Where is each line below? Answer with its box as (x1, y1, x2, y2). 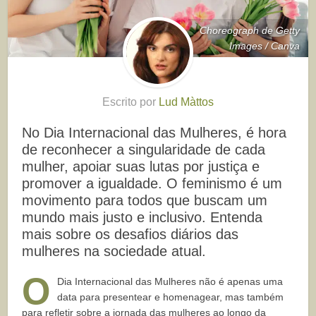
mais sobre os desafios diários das (22, 226, 239, 243)
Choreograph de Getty (199, 25, 300, 37)
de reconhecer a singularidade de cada (22, 142, 266, 158)
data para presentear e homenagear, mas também (57, 291, 284, 303)
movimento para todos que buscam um (22, 193, 268, 209)
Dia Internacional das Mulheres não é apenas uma (57, 276, 284, 288)
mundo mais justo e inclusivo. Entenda (22, 209, 263, 226)
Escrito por (102, 96, 159, 109)
